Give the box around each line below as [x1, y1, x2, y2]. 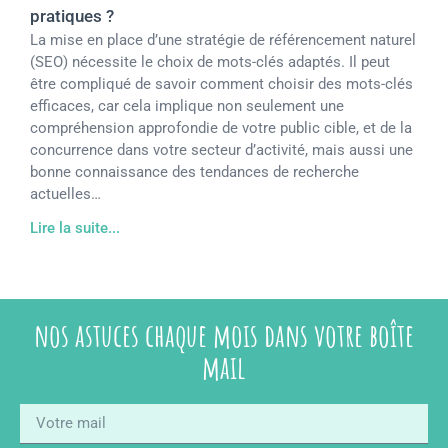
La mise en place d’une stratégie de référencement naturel [30, 30, 416, 49]
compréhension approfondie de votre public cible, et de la [30, 118, 412, 137]
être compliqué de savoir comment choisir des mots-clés [30, 74, 413, 93]
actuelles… [30, 184, 101, 203]
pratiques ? [30, 5, 114, 26]
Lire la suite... [30, 218, 120, 237]
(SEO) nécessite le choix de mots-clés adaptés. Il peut [30, 52, 390, 71]
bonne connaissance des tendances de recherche [30, 162, 359, 181]
